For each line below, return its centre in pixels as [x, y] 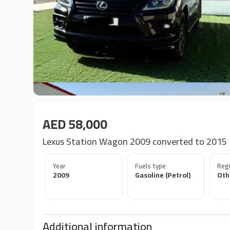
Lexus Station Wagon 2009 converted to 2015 [135, 141]
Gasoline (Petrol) [163, 175]
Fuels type [150, 166]
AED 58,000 [75, 124]
